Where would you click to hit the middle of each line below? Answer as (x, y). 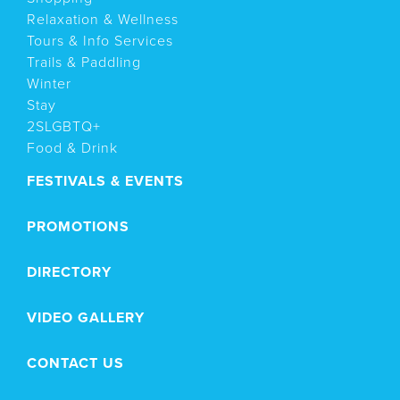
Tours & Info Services (100, 41)
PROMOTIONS (78, 226)
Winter (49, 83)
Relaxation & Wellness (103, 19)
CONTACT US (75, 363)
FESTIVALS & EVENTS (105, 181)
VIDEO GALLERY (86, 317)
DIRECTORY (69, 272)
